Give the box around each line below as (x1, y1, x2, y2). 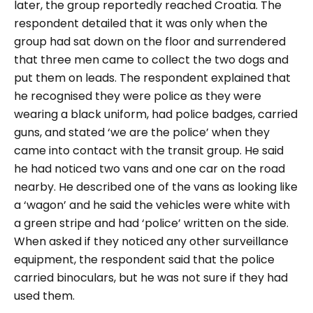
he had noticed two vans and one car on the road (14, 161, 285, 177)
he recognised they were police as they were (14, 88, 261, 104)
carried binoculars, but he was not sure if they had (14, 270, 288, 286)
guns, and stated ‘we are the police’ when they (14, 124, 270, 140)
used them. (14, 288, 75, 304)
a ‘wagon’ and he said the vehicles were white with (14, 197, 290, 213)
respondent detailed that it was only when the (14, 15, 268, 31)
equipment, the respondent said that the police (14, 252, 275, 268)
